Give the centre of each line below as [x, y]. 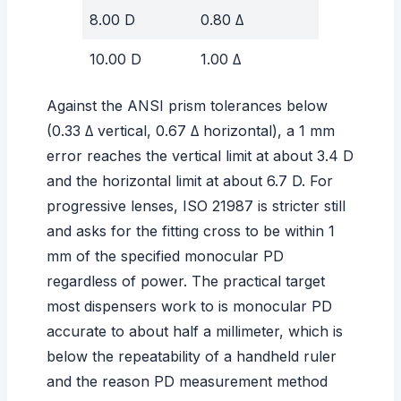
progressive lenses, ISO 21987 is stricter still [196, 205]
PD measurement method [241, 381]
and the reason [100, 381]
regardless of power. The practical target [186, 281]
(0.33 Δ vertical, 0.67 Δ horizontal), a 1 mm [191, 130]
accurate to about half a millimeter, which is [195, 331]
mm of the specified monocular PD [165, 256]
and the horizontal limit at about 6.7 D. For [190, 180]
